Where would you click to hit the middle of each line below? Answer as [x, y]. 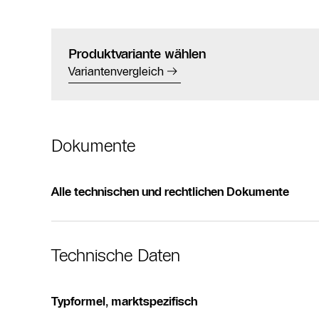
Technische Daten [116, 255]
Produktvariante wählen [137, 54]
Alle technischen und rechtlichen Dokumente [170, 191]
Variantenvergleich [116, 71]
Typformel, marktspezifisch [124, 301]
